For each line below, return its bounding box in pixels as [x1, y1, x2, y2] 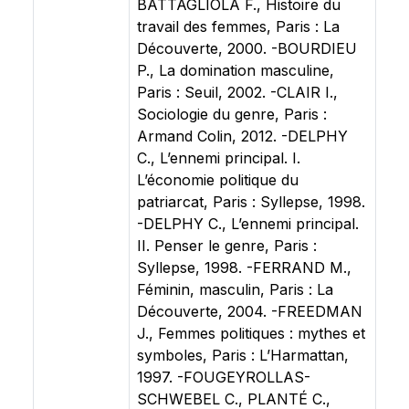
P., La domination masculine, [137, 61, 334, 79]
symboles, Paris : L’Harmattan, [137, 346, 349, 364]
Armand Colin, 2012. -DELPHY [137, 127, 348, 145]
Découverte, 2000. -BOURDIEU [137, 39, 357, 58]
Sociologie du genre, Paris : [137, 105, 327, 123]
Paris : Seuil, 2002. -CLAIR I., [137, 83, 338, 101]
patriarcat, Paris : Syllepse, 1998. [137, 193, 365, 211]
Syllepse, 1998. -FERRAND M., [137, 258, 351, 277]
